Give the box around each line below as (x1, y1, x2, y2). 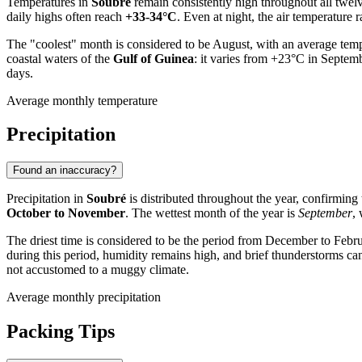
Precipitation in (6, 192, 86, 206)
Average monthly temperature (6, 93, 158, 107)
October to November (6, 206, 125, 221)
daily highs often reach (6, 9, 125, 23)
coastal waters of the (6, 51, 113, 65)
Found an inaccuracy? (13, 164, 116, 177)
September (298, 206, 352, 221)
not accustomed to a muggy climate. (6, 263, 189, 277)
